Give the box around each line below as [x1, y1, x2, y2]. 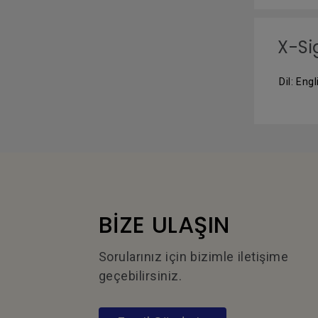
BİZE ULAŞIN [98, 209, 230, 241]
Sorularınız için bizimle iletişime [98, 249, 289, 264]
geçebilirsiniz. [98, 268, 182, 283]
